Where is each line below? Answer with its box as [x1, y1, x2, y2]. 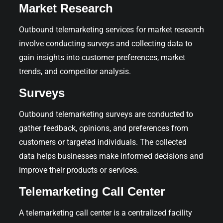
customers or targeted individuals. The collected [19, 137, 187, 147]
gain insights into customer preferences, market [19, 52, 185, 62]
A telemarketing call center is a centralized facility [19, 208, 192, 218]
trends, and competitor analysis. [19, 66, 131, 76]
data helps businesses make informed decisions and [19, 151, 203, 161]
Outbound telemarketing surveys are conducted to [19, 109, 193, 119]
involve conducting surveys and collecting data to [19, 38, 192, 48]
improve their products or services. [19, 165, 139, 175]
